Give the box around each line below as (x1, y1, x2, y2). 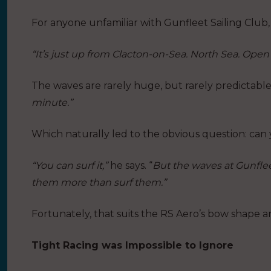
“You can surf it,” (31, 160, 108, 172)
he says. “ (108, 160, 152, 172)
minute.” (31, 97, 73, 109)
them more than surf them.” (31, 177, 166, 189)
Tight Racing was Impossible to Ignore (31, 240, 233, 252)
